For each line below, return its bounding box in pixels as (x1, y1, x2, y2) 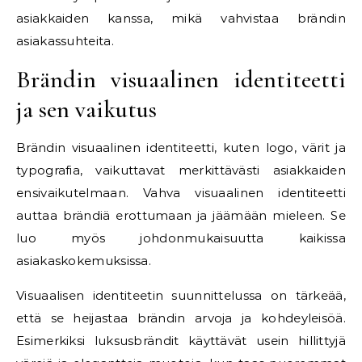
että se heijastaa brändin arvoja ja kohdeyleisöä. (16, 310, 346, 326)
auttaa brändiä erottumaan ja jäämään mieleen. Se (16, 208, 346, 223)
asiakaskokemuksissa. (16, 253, 152, 268)
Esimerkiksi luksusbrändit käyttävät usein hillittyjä (16, 333, 346, 348)
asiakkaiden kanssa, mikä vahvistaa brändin (16, 11, 346, 26)
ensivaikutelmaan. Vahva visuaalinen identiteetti (16, 185, 346, 200)
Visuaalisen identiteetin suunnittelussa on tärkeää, (16, 288, 346, 303)
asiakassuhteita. (16, 33, 114, 48)
